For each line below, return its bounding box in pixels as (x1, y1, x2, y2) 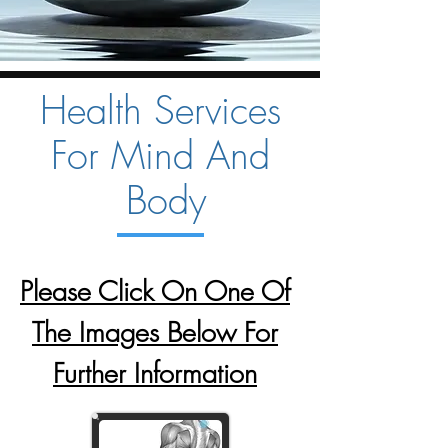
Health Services (39, 85, 281, 135)
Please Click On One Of (20, 274, 290, 309)
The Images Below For (32, 315, 278, 350)
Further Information (53, 356, 257, 391)
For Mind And (50, 130, 270, 180)
